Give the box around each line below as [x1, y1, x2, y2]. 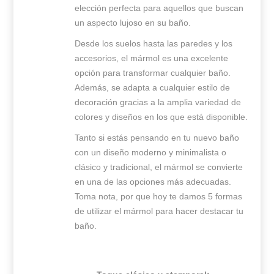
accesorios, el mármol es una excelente [75, 53, 229, 63]
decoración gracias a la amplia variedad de [75, 97, 242, 107]
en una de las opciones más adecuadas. [75, 176, 232, 187]
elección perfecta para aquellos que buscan [75, 2, 244, 13]
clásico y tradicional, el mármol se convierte [75, 161, 243, 172]
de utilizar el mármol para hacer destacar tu [75, 206, 244, 216]
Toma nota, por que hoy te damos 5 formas [75, 191, 243, 201]
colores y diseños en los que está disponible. [75, 111, 248, 122]
